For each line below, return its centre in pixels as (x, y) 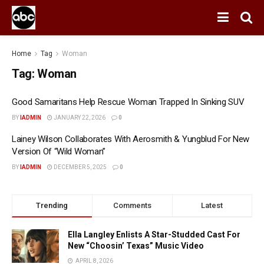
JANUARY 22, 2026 (79, 118)
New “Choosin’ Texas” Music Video (136, 246)
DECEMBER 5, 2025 (80, 167)
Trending (52, 205)
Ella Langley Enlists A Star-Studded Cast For (154, 235)
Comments (132, 205)
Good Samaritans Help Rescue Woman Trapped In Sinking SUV (128, 102)
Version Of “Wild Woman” (59, 151)
